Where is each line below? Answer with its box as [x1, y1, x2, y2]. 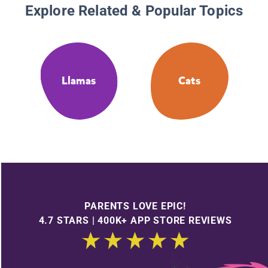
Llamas [61, 74, 96, 89]
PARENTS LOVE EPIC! [84, 200, 186, 212]
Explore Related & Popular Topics [25, 2, 243, 20]
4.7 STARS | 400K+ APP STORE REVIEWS [38, 214, 232, 226]
